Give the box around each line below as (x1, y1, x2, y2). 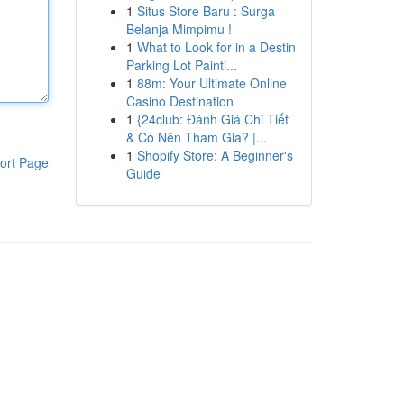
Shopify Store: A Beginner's (136, 146, 293, 164)
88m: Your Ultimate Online (136, 74, 287, 92)
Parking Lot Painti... (125, 56, 237, 74)
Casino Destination (125, 92, 234, 110)
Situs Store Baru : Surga (136, 2, 275, 20)
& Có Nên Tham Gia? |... (125, 128, 267, 146)
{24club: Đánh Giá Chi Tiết (136, 110, 289, 128)
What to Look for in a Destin (136, 38, 296, 56)
